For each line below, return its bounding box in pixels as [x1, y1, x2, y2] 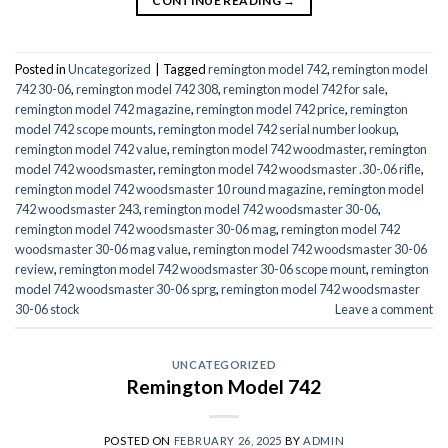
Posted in [15, 60, 68, 77]
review [15, 260, 54, 277]
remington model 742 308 [76, 80, 218, 97]
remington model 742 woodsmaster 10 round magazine [15, 180, 323, 197]
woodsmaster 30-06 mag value [15, 240, 188, 257]
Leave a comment [335, 300, 433, 317]
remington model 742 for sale [223, 80, 385, 97]
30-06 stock [15, 300, 80, 317]
